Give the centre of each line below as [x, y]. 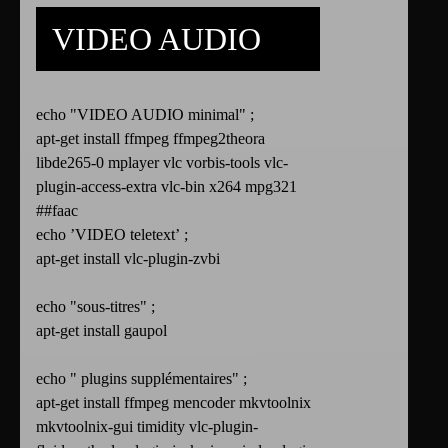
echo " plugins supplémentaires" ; [141, 379]
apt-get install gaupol [101, 331]
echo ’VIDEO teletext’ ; [112, 235]
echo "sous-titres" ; [95, 307]
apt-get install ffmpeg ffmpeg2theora [150, 139]
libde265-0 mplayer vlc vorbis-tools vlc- [162, 163]
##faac [57, 211]
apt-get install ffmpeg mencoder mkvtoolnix [173, 403]
